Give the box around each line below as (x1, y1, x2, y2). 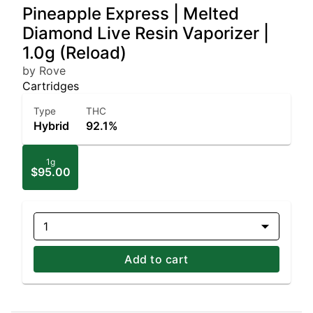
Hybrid (34, 119, 69, 133)
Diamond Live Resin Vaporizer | (22, 23, 269, 43)
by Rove (22, 64, 66, 78)
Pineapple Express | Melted (22, 3, 239, 24)
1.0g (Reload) (22, 43, 126, 63)
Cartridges (22, 79, 79, 93)
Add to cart (124, 252, 189, 266)
